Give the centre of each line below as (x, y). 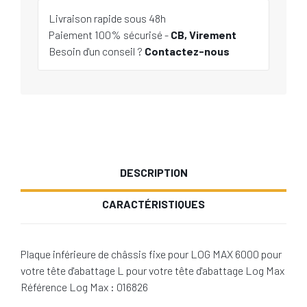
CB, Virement (204, 35)
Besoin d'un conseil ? (97, 51)
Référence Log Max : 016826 (84, 287)
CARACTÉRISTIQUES (153, 204)
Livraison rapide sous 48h (107, 18)
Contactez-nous (187, 51)
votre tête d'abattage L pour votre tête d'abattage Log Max (152, 270)
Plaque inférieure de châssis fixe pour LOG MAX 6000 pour (151, 254)
